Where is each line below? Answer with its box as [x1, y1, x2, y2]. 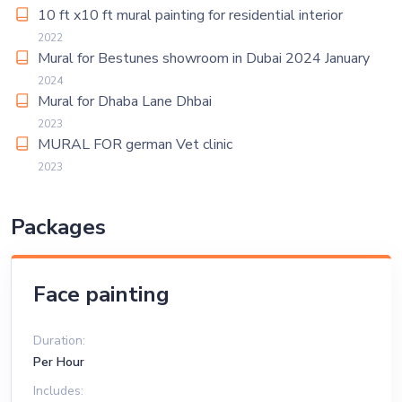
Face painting [33, 280, 170, 309]
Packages [11, 213, 106, 241]
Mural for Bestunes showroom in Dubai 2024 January [38, 48, 370, 68]
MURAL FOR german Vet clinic [38, 135, 232, 154]
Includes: [33, 382, 83, 399]
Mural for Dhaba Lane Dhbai [38, 92, 212, 111]
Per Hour [33, 354, 84, 371]
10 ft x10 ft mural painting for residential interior [38, 5, 343, 25]
